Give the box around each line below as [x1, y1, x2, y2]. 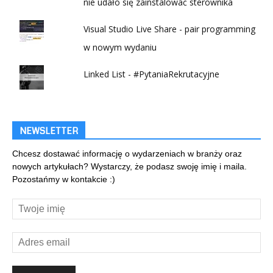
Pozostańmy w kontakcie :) [12, 174, 115, 184]
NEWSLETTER [19, 124, 78, 138]
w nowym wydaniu [83, 41, 157, 53]
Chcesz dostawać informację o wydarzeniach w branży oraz [12, 148, 242, 158]
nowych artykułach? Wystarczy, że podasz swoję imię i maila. [12, 161, 247, 171]
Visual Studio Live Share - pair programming [83, 23, 256, 35]
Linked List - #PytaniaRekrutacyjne [83, 68, 220, 80]
